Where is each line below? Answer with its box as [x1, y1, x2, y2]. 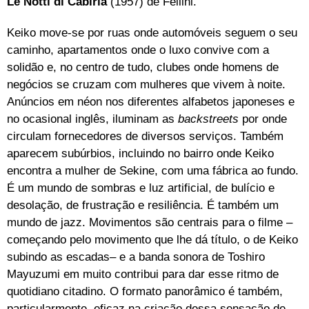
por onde [242, 112, 287, 126]
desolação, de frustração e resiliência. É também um [7, 198, 279, 212]
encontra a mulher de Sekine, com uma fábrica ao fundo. [7, 163, 299, 177]
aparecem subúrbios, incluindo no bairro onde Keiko [7, 146, 274, 160]
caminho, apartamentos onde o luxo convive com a [7, 43, 269, 57]
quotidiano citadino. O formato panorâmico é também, [7, 284, 283, 298]
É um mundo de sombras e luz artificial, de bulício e [7, 181, 275, 195]
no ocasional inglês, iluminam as [7, 112, 178, 126]
